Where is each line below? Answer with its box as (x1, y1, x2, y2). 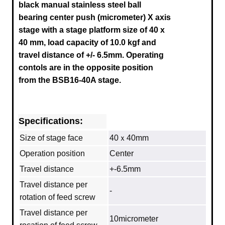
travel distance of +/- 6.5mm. (19, 51, 124, 60)
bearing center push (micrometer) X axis (19, 13, 171, 22)
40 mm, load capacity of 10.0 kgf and (19, 38, 156, 47)
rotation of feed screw (20, 193, 95, 202)
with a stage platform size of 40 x (40, 26, 165, 35)
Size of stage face (20, 134, 83, 143)
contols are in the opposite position (19, 63, 153, 72)
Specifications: (19, 116, 83, 127)
